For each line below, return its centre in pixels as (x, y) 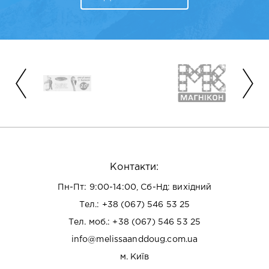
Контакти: (134, 168)
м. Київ (134, 257)
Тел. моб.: (90, 222)
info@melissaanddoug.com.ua (134, 240)
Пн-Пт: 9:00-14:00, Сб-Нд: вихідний (134, 188)
